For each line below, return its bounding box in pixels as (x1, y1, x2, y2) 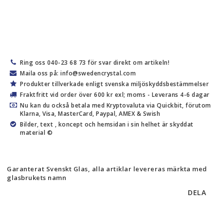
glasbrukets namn (7, 173, 66, 182)
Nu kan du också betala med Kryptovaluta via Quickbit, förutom (20, 101, 211, 109)
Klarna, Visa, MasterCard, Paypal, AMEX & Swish (20, 109, 160, 118)
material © (20, 128, 53, 137)
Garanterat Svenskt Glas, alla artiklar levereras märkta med (7, 164, 207, 173)
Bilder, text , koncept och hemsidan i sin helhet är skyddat (20, 120, 194, 128)
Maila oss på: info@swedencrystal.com (20, 69, 136, 77)
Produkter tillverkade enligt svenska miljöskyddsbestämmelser (20, 80, 209, 88)
